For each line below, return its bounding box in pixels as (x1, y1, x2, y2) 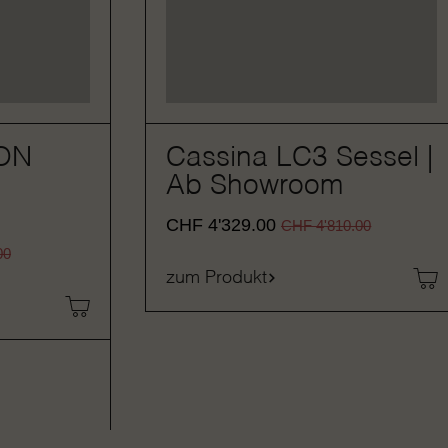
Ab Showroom (166, 171, 344, 200)
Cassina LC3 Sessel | (166, 143, 434, 172)
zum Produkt (166, 269, 268, 288)
